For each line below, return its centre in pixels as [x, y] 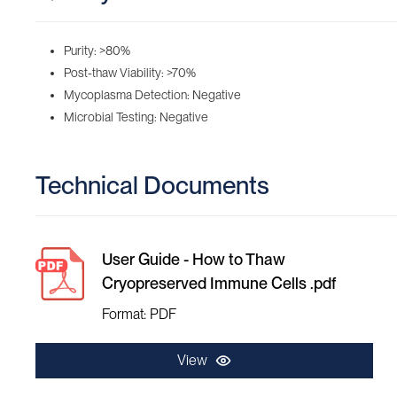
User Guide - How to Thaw [194, 259]
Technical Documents [152, 185]
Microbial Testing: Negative [136, 117]
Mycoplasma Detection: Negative [152, 95]
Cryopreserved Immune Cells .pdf [219, 283]
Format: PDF [139, 314]
